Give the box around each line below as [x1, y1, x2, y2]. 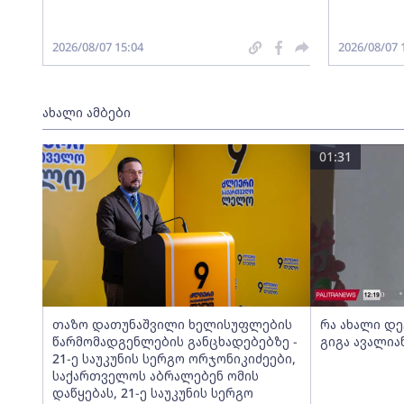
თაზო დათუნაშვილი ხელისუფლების [51, 316, 292, 333]
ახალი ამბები [41, 104, 131, 121]
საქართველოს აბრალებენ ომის [51, 367, 259, 384]
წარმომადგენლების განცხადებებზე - [51, 333, 298, 350]
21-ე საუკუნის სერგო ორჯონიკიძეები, [51, 350, 296, 367]
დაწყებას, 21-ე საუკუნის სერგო [51, 384, 253, 401]
